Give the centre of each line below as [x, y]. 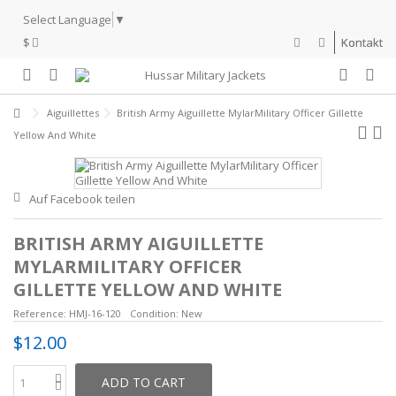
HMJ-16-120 [95, 313]
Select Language [67, 19]
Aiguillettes [73, 112]
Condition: [154, 313]
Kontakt [362, 42]
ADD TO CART [144, 382]
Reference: [40, 313]
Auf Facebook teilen [82, 198]
